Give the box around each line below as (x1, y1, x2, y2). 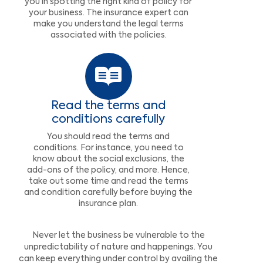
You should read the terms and (47, 132, 170, 141)
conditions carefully (52, 114, 166, 126)
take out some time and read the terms (28, 177, 188, 186)
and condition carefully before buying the (24, 188, 193, 197)
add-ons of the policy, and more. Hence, (27, 166, 190, 174)
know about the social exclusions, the (32, 154, 184, 163)
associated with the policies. (50, 31, 167, 40)
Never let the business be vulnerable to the (32, 231, 205, 240)
